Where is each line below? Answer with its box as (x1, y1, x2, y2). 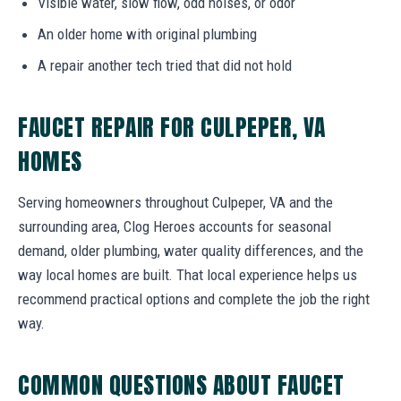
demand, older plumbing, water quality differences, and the (18, 241, 363, 260)
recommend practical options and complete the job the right (18, 289, 370, 308)
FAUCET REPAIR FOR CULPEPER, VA (18, 109, 326, 144)
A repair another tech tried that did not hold (38, 55, 292, 74)
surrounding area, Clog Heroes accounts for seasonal (18, 217, 331, 235)
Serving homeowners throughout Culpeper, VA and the (18, 192, 333, 211)
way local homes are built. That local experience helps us (18, 265, 357, 284)
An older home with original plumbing (38, 24, 257, 43)
